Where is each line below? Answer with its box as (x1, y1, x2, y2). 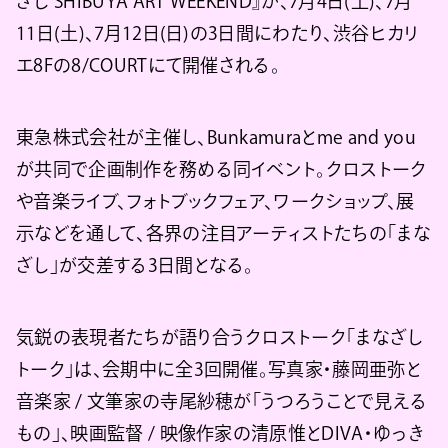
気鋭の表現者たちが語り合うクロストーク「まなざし (16, 328, 424, 347)
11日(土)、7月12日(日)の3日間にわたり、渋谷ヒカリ (16, 24, 419, 43)
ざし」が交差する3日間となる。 (16, 256, 254, 275)
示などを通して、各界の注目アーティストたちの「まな (16, 224, 431, 243)
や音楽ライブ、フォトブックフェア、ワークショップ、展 (16, 192, 415, 211)
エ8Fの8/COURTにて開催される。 (16, 56, 281, 75)
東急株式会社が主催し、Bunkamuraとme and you (16, 128, 416, 147)
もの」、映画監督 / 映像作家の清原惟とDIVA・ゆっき (16, 424, 424, 443)
